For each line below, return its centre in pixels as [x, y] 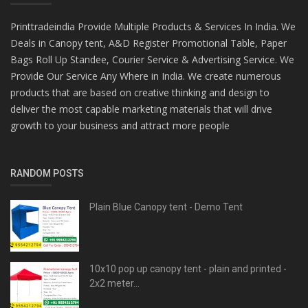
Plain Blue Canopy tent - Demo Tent [166, 207]
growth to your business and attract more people [120, 125]
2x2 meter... [114, 283]
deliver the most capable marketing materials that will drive [141, 109]
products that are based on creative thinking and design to [140, 92]
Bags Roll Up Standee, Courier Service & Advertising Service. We [152, 59]
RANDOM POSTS [47, 173]
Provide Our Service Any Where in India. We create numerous [146, 76]
